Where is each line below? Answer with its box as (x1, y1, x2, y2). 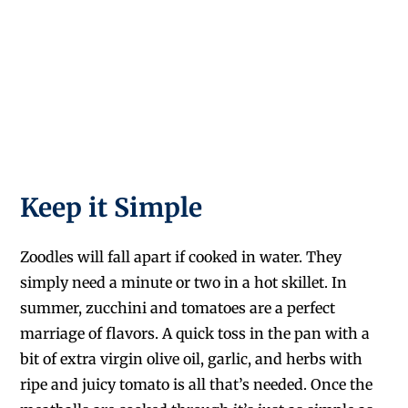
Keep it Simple (20, 190, 203, 224)
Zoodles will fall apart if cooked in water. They (20, 247, 342, 266)
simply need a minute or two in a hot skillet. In (20, 272, 348, 291)
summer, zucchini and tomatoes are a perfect (20, 298, 336, 317)
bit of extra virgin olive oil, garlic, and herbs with (20, 349, 363, 368)
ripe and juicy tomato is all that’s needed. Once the (20, 374, 373, 393)
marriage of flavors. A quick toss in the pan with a (20, 323, 371, 342)
